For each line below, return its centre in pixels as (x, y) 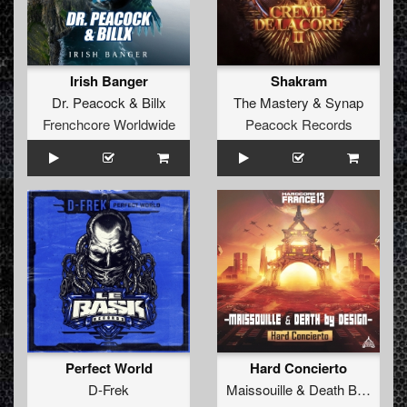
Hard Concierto (298, 368)
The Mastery (271, 103)
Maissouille (259, 390)
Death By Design (333, 390)
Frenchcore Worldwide (109, 124)
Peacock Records (298, 124)
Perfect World (109, 368)
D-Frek (109, 390)
